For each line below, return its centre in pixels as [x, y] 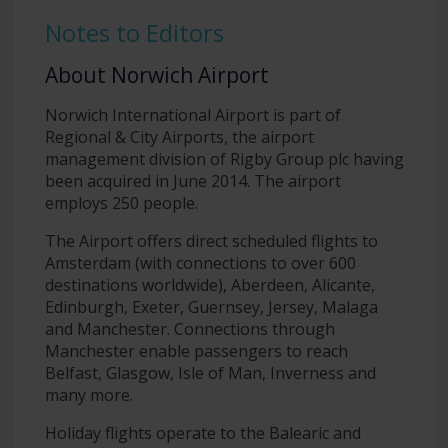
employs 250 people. [121, 202]
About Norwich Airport [156, 74]
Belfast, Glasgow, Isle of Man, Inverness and [210, 372]
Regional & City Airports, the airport [179, 136]
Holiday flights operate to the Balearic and [202, 432]
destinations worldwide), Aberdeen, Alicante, [209, 284]
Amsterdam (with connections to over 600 [200, 262]
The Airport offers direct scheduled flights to [211, 240]
